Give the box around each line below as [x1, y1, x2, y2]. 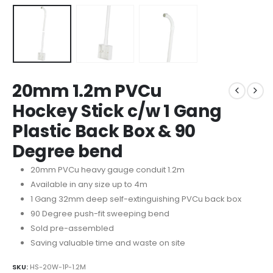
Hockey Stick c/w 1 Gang [12, 99, 222, 123]
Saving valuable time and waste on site [30, 236, 185, 249]
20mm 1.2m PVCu [12, 79, 163, 103]
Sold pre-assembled [30, 222, 114, 234]
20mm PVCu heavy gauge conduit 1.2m [30, 163, 185, 175]
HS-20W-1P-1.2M [30, 261, 86, 272]
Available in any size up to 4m [30, 178, 147, 190]
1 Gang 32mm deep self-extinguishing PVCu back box [30, 193, 241, 205]
